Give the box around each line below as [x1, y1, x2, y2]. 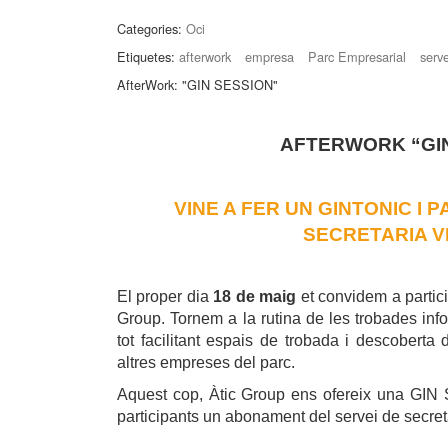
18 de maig [213, 287, 297, 305]
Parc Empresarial [308, 46, 406, 66]
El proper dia [117, 287, 214, 305]
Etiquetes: [117, 46, 175, 66]
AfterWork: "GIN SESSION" [117, 74, 278, 94]
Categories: [117, 18, 182, 38]
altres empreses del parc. [117, 353, 295, 371]
